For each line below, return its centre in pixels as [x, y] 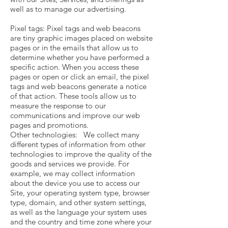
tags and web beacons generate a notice [78, 86]
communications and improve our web [75, 115]
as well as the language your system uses [78, 212]
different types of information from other [78, 144]
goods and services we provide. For [70, 164]
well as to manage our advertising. [68, 9]
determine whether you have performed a [80, 57]
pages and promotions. [49, 125]
